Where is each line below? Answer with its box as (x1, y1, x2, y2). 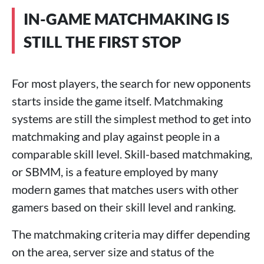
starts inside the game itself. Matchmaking (12, 94, 223, 108)
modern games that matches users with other (12, 182, 239, 196)
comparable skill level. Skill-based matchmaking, (12, 147, 252, 161)
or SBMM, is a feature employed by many (12, 164, 218, 179)
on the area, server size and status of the (12, 245, 214, 259)
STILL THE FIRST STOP (24, 32, 181, 51)
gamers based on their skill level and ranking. (12, 200, 236, 214)
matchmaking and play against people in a (12, 129, 220, 143)
